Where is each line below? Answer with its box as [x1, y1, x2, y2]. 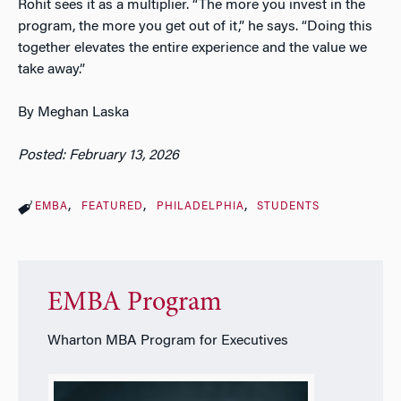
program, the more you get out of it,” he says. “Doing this [18, 20, 372, 35]
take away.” [18, 63, 85, 78]
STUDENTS [257, 201, 320, 213]
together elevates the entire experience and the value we [18, 41, 367, 56]
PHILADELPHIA [156, 201, 244, 213]
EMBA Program [47, 289, 222, 317]
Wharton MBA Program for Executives [47, 333, 288, 348]
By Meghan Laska [18, 106, 129, 121]
